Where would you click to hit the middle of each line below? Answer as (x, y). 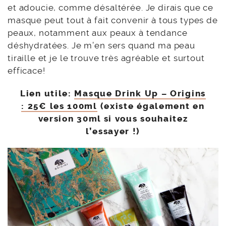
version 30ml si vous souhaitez (113, 119)
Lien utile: (46, 94)
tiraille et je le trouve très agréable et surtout (106, 58)
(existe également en (151, 106)
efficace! (26, 71)
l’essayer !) (113, 131)
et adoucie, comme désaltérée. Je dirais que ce (111, 8)
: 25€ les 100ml (59, 106)
